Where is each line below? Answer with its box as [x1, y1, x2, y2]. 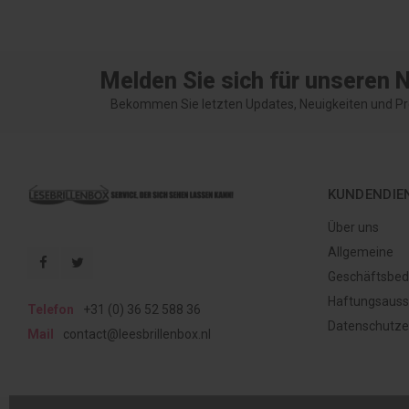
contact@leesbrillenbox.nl [63, 327, 211, 341]
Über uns [327, 220, 379, 235]
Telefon [27, 302, 74, 317]
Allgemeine [327, 245, 393, 259]
